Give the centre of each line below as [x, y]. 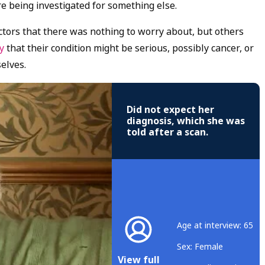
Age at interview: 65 [215, 225]
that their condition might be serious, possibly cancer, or [130, 49]
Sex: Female [200, 246]
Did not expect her [170, 110]
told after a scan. [167, 132]
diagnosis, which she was [186, 121]
